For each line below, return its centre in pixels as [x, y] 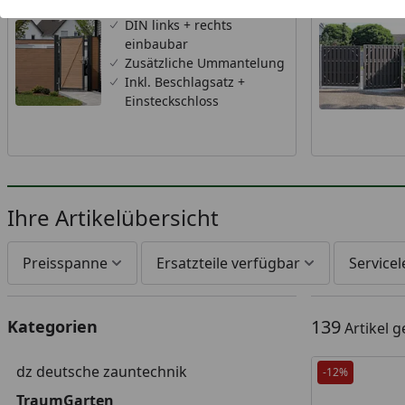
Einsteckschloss [172, 101]
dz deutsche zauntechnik [102, 372]
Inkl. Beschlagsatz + [185, 82]
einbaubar [157, 44]
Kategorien [52, 326]
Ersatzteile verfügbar [228, 263]
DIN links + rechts [179, 25]
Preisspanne [65, 263]
